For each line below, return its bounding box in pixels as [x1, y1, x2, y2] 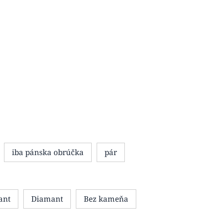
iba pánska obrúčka [12, 147, 84, 158]
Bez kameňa [84, 194, 129, 204]
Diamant [31, 194, 63, 204]
